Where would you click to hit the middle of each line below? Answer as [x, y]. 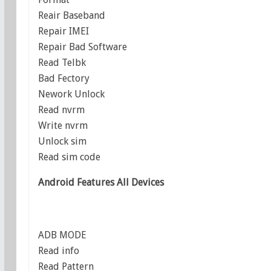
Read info [58, 250]
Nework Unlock [71, 94]
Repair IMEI [63, 31]
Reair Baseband [71, 16]
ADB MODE [62, 235]
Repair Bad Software [82, 47]
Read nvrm [61, 110]
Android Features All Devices [101, 182]
